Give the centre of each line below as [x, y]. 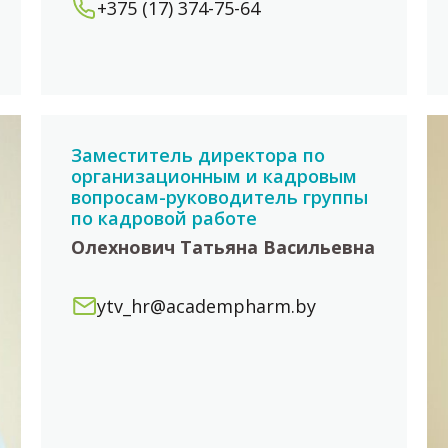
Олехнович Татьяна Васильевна [222, 247]
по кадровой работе [163, 218]
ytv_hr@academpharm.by [206, 306]
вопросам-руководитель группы [219, 197]
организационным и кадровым [213, 176]
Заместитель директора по [197, 155]
